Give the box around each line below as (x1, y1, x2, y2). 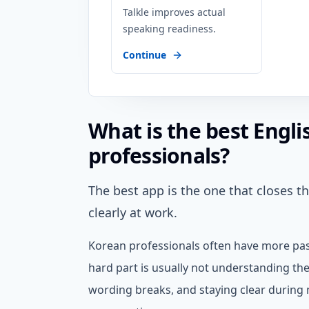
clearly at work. (88, 204, 177, 221)
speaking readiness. (123, 22, 216, 35)
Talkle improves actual (123, 6, 226, 19)
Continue (123, 48, 166, 61)
